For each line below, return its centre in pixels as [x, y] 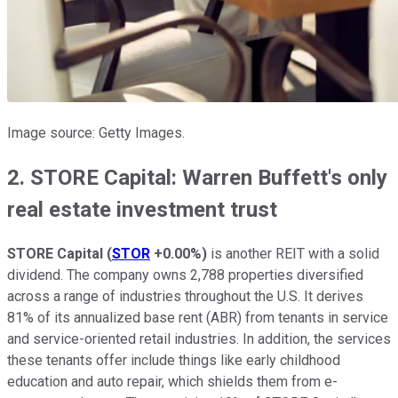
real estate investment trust [142, 210]
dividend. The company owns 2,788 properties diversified [185, 275]
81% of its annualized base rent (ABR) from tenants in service [198, 318]
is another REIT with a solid [293, 254]
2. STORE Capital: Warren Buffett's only [197, 178]
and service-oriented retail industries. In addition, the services [199, 339]
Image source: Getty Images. [96, 133]
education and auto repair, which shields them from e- [172, 382]
